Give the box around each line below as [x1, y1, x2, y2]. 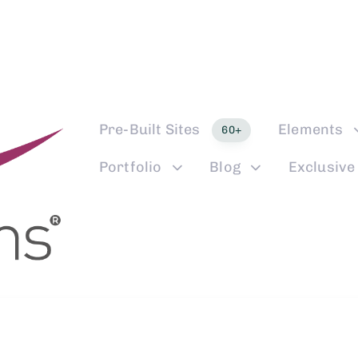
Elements [278, 121, 344, 139]
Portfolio [98, 158, 162, 177]
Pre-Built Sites [98, 121, 201, 139]
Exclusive [288, 158, 356, 177]
